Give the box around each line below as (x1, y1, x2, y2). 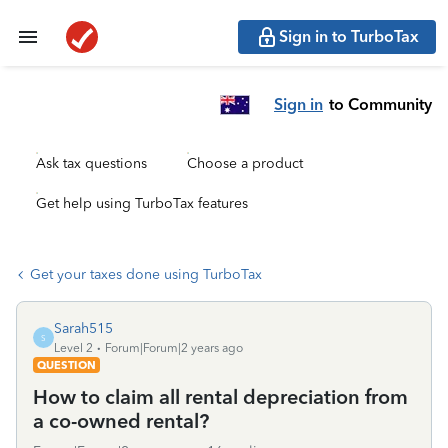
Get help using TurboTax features (36, 195, 248, 212)
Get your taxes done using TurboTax (30, 266, 262, 283)
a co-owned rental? (33, 409, 209, 433)
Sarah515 (54, 320, 113, 337)
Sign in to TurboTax (279, 27, 419, 46)
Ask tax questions (36, 155, 147, 172)
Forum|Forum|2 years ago (105, 341, 243, 355)
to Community (329, 94, 432, 114)
